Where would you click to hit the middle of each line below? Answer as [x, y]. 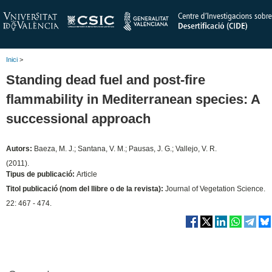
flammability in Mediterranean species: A [133, 99]
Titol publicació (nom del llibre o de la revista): [86, 189]
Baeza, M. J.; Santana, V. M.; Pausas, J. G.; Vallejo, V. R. [125, 148]
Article [87, 174]
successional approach [78, 118]
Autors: [20, 148]
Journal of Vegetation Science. [215, 189]
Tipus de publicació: [41, 174]
